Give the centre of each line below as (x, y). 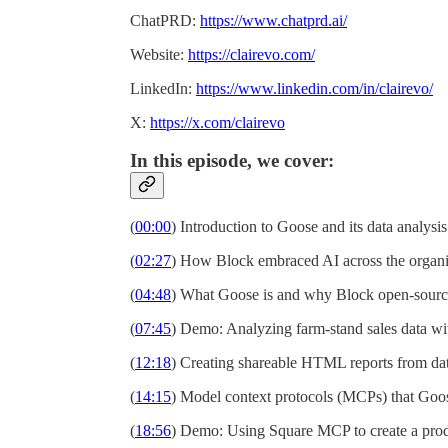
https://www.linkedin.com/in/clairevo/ (314, 88)
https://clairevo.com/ (251, 54)
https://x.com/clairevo (217, 122)
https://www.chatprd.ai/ (273, 20)
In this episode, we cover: (232, 161)
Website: (159, 54)
